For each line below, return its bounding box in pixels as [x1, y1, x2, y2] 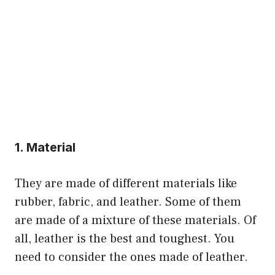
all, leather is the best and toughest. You [15, 230, 234, 247]
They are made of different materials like [15, 175, 237, 192]
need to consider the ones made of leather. [15, 249, 248, 265]
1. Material [15, 139, 76, 155]
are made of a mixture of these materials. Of [15, 212, 256, 228]
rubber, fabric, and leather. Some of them [15, 193, 241, 210]
